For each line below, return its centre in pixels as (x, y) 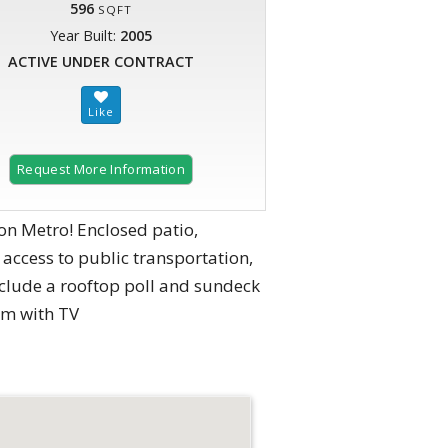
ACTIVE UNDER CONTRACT (101, 62)
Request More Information (101, 169)
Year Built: (85, 36)
